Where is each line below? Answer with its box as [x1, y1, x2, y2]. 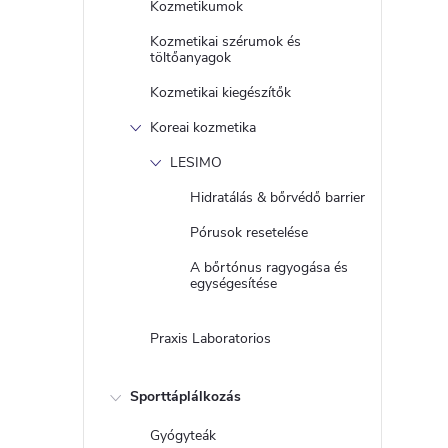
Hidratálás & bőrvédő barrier [190, 188, 365, 207]
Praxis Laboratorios [150, 329, 271, 348]
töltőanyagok [150, 48, 231, 67]
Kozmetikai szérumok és [150, 32, 301, 51]
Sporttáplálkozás [130, 387, 241, 406]
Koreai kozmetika [150, 118, 256, 137]
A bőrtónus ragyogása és [190, 258, 348, 277]
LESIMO [170, 153, 222, 172]
